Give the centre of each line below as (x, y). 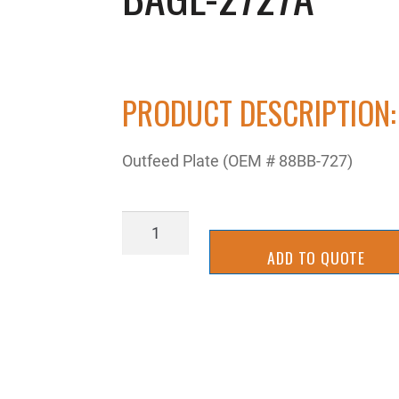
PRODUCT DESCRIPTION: (260, 113)
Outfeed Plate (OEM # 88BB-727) (238, 161)
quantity (151, 272)
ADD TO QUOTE (316, 257)
